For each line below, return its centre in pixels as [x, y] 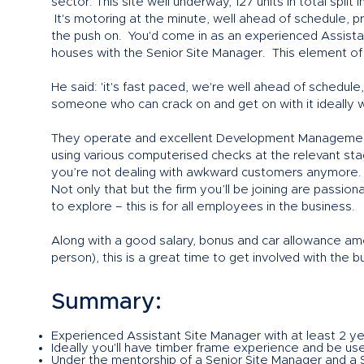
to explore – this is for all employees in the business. [203, 206]
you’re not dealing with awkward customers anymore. [206, 172]
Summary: [106, 302]
